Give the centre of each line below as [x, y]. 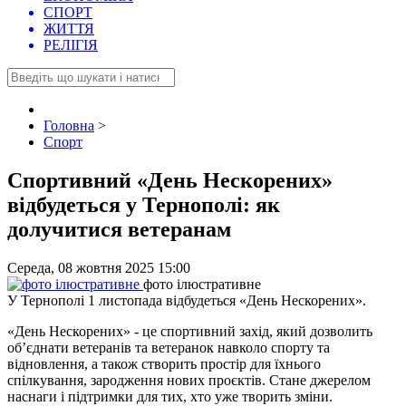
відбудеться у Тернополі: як [144, 205]
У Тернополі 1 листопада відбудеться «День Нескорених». [187, 301]
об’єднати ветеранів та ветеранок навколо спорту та [169, 348]
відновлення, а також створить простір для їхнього [164, 364]
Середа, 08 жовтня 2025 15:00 [99, 268]
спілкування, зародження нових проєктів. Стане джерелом [189, 381]
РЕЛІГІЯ [71, 45]
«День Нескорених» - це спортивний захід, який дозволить [190, 332]
